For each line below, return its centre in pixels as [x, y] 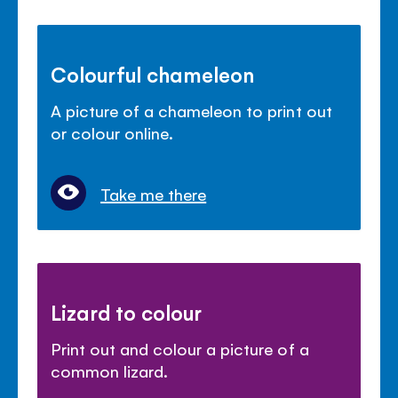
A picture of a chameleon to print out [191, 110]
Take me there [154, 193]
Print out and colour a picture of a [180, 348]
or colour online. [112, 132]
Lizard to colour [127, 311]
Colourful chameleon [153, 73]
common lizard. [110, 370]
